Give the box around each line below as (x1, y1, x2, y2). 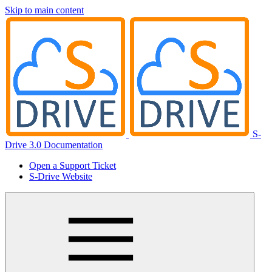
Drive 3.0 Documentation (5, 140, 103, 150)
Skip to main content (5, 5, 84, 15)
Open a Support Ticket (29, 160, 116, 171)
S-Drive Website (29, 171, 92, 182)
